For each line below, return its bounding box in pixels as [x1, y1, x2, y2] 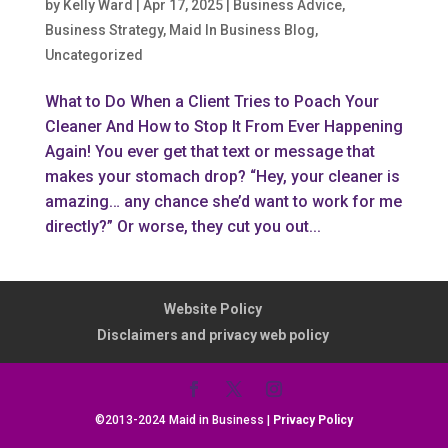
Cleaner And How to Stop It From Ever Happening [44, 116, 403, 136]
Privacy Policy [272, 412, 353, 427]
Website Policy [163, 300, 262, 317]
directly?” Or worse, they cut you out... [44, 216, 321, 236]
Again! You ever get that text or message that [44, 141, 375, 161]
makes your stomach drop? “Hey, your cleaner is [44, 166, 400, 186]
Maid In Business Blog [168, 21, 315, 38]
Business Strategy [44, 21, 163, 38]
